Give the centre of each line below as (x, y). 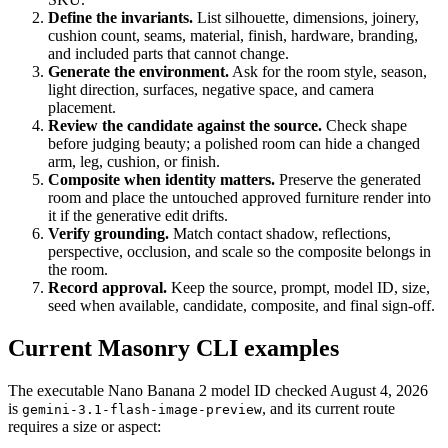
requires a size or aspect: (84, 426)
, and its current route (328, 408)
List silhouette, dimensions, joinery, (306, 17)
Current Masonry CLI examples (173, 347)
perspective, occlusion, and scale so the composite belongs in (239, 251)
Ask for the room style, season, (328, 71)
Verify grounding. (108, 233)
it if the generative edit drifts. (138, 215)
